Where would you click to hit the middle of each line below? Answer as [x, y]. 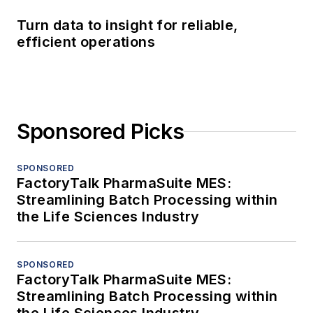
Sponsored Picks [101, 132]
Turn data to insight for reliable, [128, 26]
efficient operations [86, 42]
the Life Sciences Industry [108, 217]
